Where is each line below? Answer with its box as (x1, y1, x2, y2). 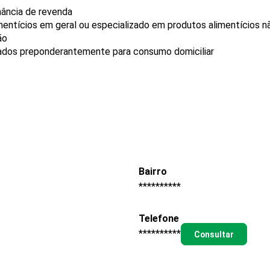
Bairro (139, 165, 167, 177)
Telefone (139, 213, 179, 225)
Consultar (193, 229, 234, 239)
